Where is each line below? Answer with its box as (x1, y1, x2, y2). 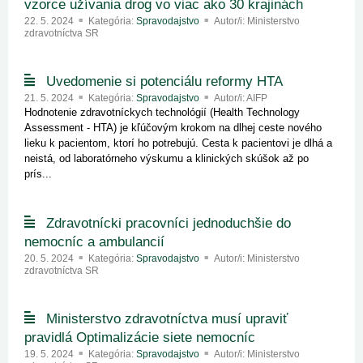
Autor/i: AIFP (214, 92, 267, 104)
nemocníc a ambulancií (24, 234, 164, 250)
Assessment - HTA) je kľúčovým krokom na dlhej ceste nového (24, 122, 322, 134)
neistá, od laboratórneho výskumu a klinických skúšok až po (24, 152, 309, 164)
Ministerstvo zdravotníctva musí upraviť (42, 311, 288, 327)
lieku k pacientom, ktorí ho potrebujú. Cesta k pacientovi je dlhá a (24, 137, 332, 149)
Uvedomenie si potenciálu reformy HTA (42, 74, 283, 89)
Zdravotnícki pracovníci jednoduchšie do (42, 216, 291, 231)
